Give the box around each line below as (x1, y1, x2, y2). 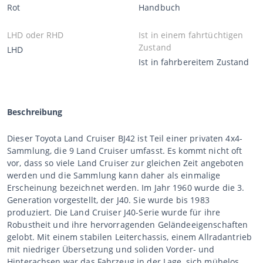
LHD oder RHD (7, 29, 64, 41)
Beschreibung (7, 106, 63, 117)
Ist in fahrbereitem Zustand (139, 56, 249, 68)
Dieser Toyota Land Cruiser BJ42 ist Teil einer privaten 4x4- (7, 132, 242, 144)
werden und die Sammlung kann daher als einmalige (7, 169, 221, 181)
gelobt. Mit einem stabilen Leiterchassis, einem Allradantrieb (7, 231, 252, 242)
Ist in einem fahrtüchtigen (139, 29, 244, 41)
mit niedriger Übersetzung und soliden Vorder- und (7, 243, 215, 255)
